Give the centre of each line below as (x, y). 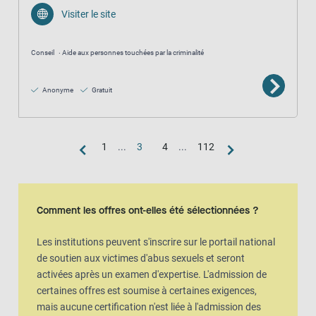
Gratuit (101, 90)
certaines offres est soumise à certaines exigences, (147, 291)
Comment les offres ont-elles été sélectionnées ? (148, 211)
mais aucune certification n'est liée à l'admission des (149, 307)
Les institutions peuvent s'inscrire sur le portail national (156, 242)
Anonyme (57, 90)
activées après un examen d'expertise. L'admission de (152, 275)
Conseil (43, 52)
